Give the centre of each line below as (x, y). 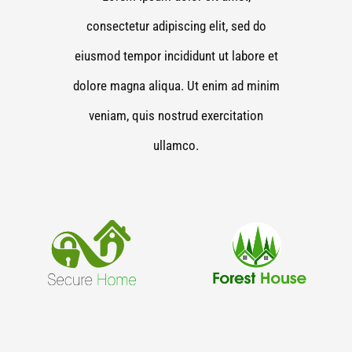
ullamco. (176, 145)
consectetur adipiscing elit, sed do (176, 26)
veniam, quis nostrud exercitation (176, 115)
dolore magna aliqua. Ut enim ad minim (176, 85)
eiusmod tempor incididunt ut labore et (176, 55)
